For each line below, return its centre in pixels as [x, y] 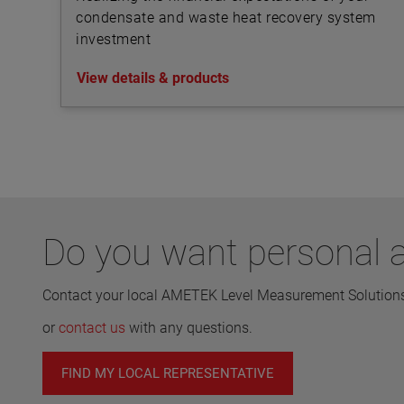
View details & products [153, 78]
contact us [92, 328]
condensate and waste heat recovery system [226, 18]
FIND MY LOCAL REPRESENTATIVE [168, 373]
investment [113, 39]
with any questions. [189, 328]
